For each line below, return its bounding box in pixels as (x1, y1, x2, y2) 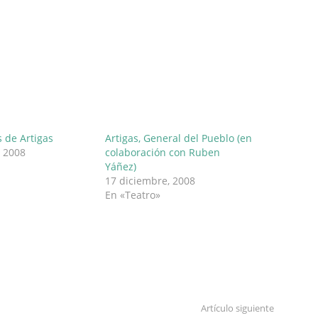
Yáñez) (105, 159, 137, 173)
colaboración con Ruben (105, 145, 221, 159)
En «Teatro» (105, 187, 161, 202)
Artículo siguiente (200, 301, 274, 314)
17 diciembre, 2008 (105, 173, 196, 187)
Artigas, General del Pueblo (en (105, 131, 253, 145)
